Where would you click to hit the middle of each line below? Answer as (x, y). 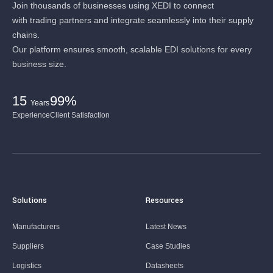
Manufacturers (36, 227)
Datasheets (165, 266)
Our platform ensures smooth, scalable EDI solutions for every (132, 49)
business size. (39, 64)
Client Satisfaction (80, 115)
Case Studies (168, 246)
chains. (26, 35)
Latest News (166, 227)
